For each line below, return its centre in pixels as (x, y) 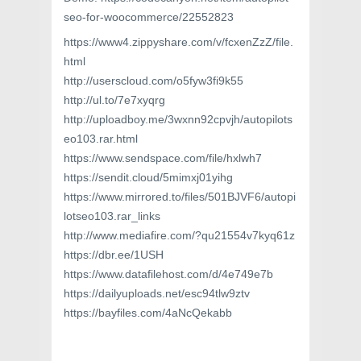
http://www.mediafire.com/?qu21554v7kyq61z (179, 236)
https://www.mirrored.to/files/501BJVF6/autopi (180, 197)
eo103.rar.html (101, 139)
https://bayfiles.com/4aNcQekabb (148, 313)
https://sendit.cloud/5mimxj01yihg (148, 178)
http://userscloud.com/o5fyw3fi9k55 (154, 81)
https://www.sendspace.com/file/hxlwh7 (163, 158)
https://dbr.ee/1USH (114, 255)
